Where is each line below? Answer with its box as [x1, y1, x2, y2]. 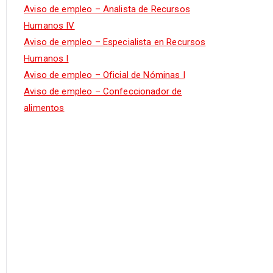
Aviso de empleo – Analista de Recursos [24, 4, 190, 15]
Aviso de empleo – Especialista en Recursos [24, 37, 206, 48]
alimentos [24, 102, 65, 114]
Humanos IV [24, 20, 75, 32]
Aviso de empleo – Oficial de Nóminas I [24, 69, 185, 81]
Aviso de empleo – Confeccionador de [24, 86, 182, 97]
